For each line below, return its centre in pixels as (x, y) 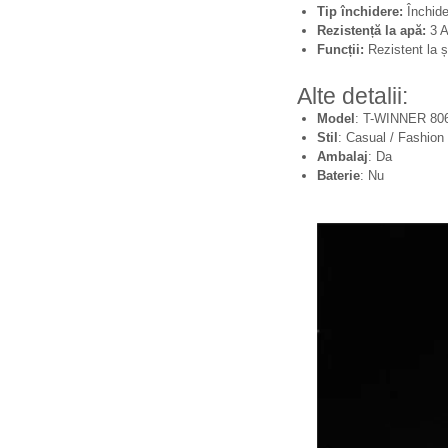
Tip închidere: (360, 11)
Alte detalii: (352, 96)
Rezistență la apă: (371, 30)
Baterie (338, 175)
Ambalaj (342, 156)
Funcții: (340, 49)
